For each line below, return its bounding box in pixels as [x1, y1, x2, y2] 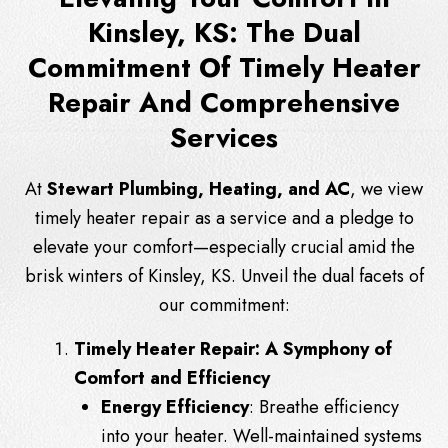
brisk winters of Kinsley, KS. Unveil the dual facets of [24, 262, 424, 289]
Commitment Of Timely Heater [27, 47, 421, 87]
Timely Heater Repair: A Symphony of [74, 335, 392, 362]
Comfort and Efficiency [74, 364, 270, 391]
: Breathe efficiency [249, 393, 399, 420]
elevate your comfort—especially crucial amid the [33, 233, 415, 260]
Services [170, 117, 278, 157]
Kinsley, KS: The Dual [87, 12, 361, 52]
